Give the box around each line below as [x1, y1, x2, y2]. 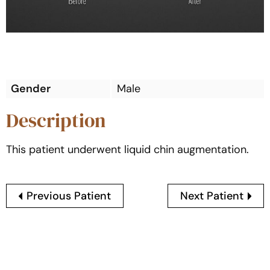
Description [6, 107, 106, 134]
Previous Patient [27, 189, 111, 204]
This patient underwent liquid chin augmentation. [6, 142, 249, 157]
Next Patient [180, 189, 243, 204]
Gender [11, 81, 51, 96]
